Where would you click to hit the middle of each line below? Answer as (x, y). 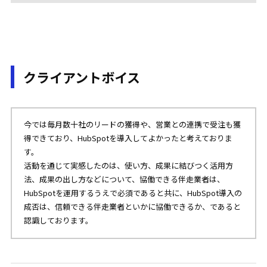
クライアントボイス (82, 77)
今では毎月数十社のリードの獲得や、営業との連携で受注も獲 (132, 125)
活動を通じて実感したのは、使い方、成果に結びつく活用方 (128, 166)
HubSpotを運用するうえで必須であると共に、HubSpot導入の (133, 193)
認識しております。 (58, 221)
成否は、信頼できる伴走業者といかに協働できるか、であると (132, 207)
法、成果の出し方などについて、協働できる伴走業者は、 (124, 179)
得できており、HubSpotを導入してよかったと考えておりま (128, 138)
